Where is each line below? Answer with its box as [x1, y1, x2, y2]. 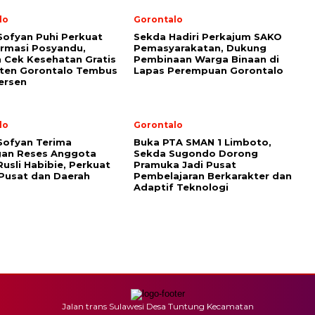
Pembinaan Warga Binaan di [134, 53, 279, 65]
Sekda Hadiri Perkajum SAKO [134, 31, 282, 42]
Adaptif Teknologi [134, 181, 229, 193]
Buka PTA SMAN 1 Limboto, [134, 136, 271, 148]
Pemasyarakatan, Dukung [134, 42, 266, 53]
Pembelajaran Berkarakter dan [134, 170, 292, 181]
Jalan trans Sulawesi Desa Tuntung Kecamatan [61, 301, 254, 311]
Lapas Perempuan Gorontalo [134, 65, 283, 76]
